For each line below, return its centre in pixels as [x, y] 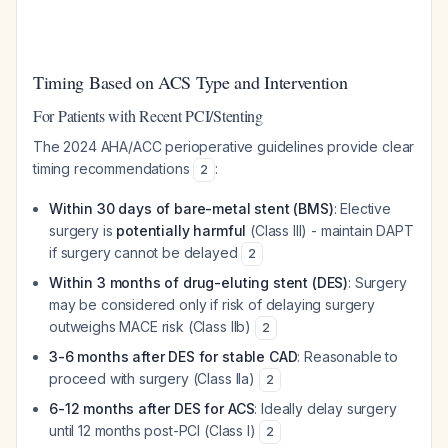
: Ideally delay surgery [325, 408]
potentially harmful [181, 230]
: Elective [362, 208]
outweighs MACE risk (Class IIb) [152, 326]
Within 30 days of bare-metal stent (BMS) [191, 208]
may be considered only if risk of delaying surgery [212, 304]
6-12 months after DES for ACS [152, 408]
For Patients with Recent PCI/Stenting [148, 115]
